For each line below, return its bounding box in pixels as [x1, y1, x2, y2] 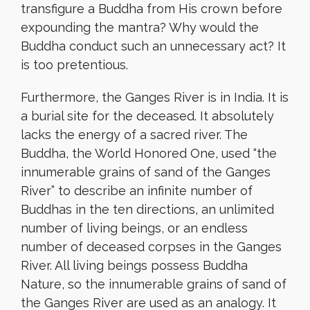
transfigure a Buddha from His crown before [21, 1, 282, 16]
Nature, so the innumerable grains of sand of [21, 277, 286, 291]
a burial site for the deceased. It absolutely [21, 109, 274, 123]
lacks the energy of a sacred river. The [21, 127, 248, 142]
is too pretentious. [21, 57, 128, 72]
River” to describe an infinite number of [21, 183, 253, 198]
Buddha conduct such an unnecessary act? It [21, 39, 286, 53]
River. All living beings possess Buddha [21, 258, 248, 273]
